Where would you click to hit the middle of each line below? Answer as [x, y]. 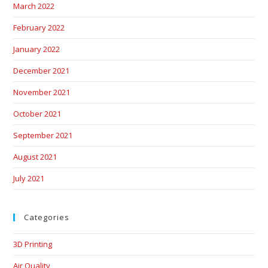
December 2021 [42, 70]
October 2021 [37, 113]
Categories [47, 217]
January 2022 [37, 49]
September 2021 [43, 135]
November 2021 [42, 92]
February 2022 [39, 27]
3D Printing [33, 244]
